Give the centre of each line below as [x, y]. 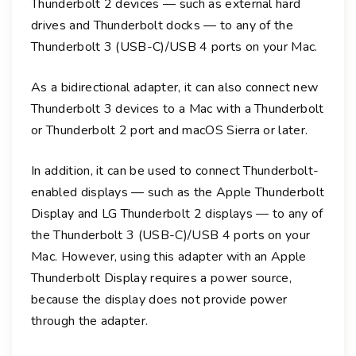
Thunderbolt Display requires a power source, [162, 278]
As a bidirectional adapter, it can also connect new [175, 87]
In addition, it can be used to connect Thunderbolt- [175, 170]
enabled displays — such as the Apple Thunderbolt [178, 192]
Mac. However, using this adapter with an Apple [169, 256]
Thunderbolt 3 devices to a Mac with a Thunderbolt [178, 108]
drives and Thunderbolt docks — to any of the [163, 25]
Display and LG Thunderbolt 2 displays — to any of [177, 213]
